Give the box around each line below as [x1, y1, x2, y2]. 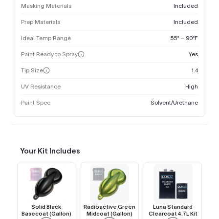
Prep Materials [21, 19, 60, 25]
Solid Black [31, 204, 61, 210]
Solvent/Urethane [151, 99, 198, 106]
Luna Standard [153, 204, 193, 210]
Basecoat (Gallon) [21, 211, 71, 217]
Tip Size [21, 67, 43, 74]
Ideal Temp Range [21, 35, 71, 42]
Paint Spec [21, 99, 50, 106]
